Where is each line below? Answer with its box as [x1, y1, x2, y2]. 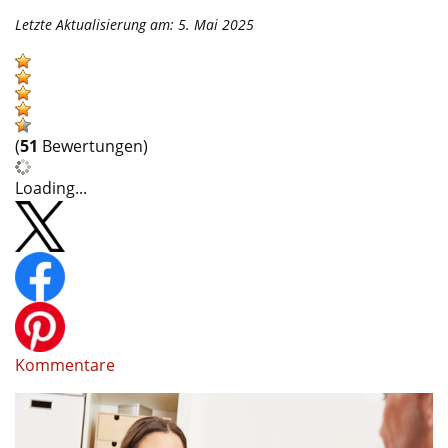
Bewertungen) [38, 134, 148, 157]
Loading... [15, 176, 87, 199]
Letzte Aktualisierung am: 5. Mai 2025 [15, 14, 254, 34]
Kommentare [15, 353, 115, 376]
